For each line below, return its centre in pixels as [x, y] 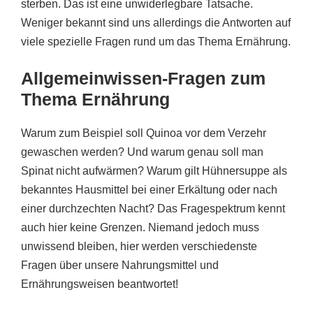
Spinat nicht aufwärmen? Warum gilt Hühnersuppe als [154, 171]
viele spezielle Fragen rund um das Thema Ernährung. [156, 42]
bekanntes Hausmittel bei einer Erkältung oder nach [149, 190]
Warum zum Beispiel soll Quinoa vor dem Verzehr [144, 133]
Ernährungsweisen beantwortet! [100, 284]
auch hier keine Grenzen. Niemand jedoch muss [140, 228]
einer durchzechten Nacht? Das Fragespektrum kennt [153, 209]
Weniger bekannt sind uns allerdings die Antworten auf [156, 23]
